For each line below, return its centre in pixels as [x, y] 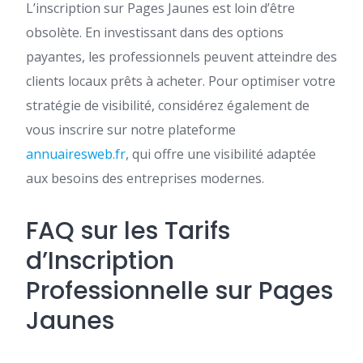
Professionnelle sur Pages [179, 290]
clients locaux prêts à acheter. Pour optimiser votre [181, 81]
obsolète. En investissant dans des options [155, 32]
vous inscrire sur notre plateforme [131, 129]
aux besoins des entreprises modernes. [145, 178]
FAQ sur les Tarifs [128, 231]
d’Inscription [100, 261]
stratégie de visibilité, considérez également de [168, 105]
